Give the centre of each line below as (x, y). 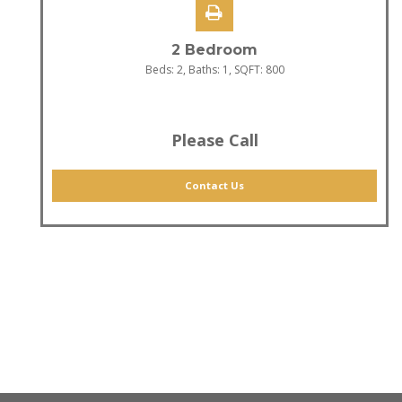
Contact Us (214, 185)
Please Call (214, 140)
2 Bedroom (214, 49)
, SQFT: (247, 69)
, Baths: (202, 69)
